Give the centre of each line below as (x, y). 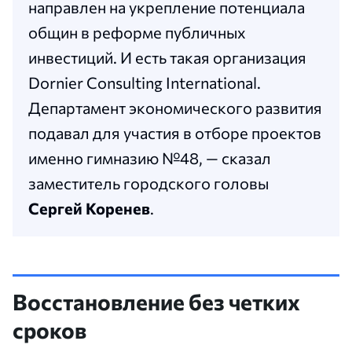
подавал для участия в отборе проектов (175, 132)
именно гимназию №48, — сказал (150, 158)
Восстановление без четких (156, 301)
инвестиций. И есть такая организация (167, 57)
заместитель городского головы (148, 183)
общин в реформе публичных (137, 32)
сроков (49, 330)
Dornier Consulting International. (145, 82)
